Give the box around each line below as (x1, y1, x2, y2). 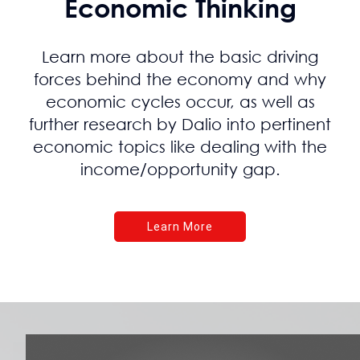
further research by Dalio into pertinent (29, 115, 331, 133)
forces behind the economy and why (34, 70, 326, 88)
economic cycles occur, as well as (45, 92, 315, 111)
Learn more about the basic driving (42, 47, 318, 66)
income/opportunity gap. (80, 160, 280, 178)
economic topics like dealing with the (33, 137, 327, 156)
